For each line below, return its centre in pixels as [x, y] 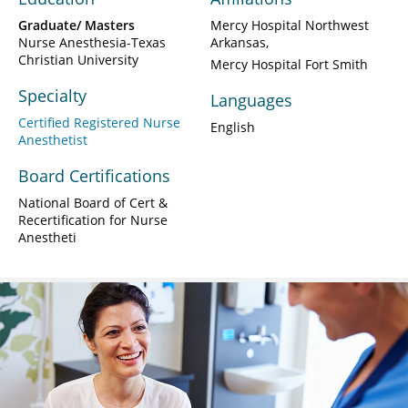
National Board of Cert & [93, 202]
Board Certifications [94, 175]
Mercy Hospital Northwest [290, 25]
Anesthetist [53, 139]
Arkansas [238, 42]
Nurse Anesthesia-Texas [92, 42]
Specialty [52, 95]
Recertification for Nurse [93, 219]
